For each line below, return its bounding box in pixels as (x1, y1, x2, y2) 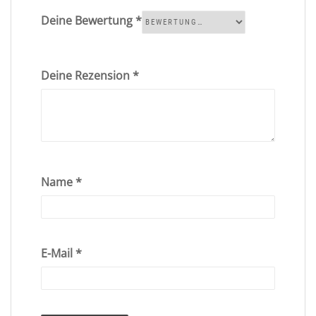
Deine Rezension (40, 67, 133, 83)
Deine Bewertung (40, 12, 135, 28)
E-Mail (40, 245, 75, 261)
